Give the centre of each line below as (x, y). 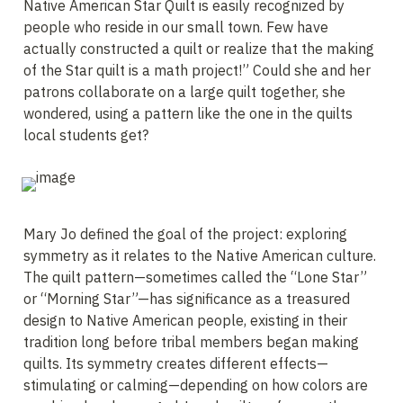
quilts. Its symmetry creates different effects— (176, 363)
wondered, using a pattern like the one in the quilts (188, 113)
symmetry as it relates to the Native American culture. (200, 255)
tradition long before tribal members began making (191, 342)
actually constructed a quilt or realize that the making (199, 49)
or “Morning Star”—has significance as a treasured (187, 299)
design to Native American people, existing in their (185, 320)
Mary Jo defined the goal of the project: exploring (185, 234)
